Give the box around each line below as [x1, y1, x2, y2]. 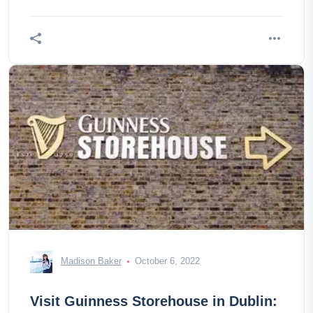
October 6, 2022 [135, 256, 200, 267]
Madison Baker [61, 256, 122, 267]
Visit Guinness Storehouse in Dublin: [30, 293, 277, 309]
